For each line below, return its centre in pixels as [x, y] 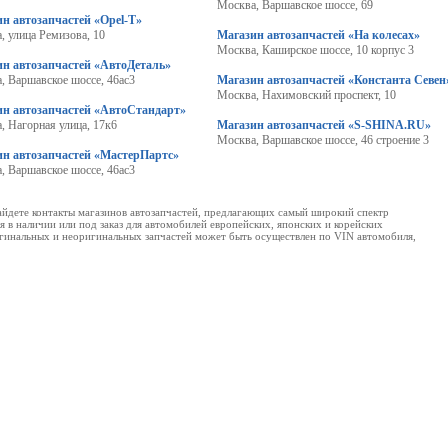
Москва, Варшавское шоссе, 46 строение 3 [322, 140]
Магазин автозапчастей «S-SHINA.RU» [323, 125]
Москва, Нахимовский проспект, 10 [306, 95]
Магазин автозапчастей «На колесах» [318, 35]
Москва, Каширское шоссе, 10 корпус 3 [315, 50]
